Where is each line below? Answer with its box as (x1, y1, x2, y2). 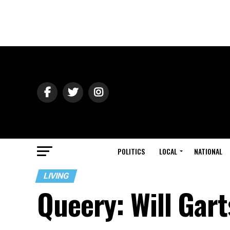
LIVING (42, 171, 70, 181)
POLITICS (118, 146, 145, 157)
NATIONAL (194, 146, 222, 157)
